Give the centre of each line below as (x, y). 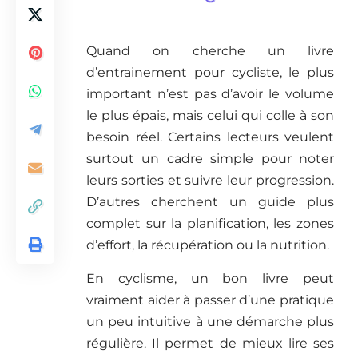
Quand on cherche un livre (210, 51)
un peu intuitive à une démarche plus (210, 322)
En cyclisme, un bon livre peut (210, 279)
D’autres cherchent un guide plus (210, 202)
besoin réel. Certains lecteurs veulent (210, 137)
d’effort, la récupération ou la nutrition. (208, 245)
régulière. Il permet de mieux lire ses (210, 344)
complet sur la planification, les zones (210, 224)
